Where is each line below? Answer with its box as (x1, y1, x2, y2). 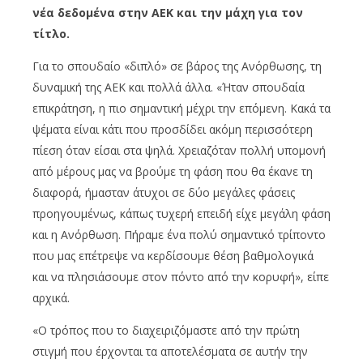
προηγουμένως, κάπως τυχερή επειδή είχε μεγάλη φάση (32, 205, 331, 221)
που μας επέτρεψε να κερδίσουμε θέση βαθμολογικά (32, 247, 314, 263)
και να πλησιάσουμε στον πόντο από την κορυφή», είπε (32, 268, 329, 284)
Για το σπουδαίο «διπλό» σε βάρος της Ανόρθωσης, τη (32, 58, 322, 74)
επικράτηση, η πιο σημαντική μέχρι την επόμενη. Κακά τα (32, 100, 331, 116)
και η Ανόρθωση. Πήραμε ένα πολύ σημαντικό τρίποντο (32, 226, 326, 242)
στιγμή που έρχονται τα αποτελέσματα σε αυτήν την (32, 343, 308, 359)
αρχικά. (32, 289, 70, 305)
